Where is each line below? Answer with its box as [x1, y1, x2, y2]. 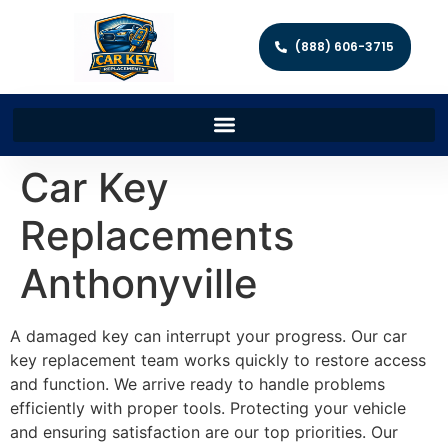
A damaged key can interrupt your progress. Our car [10, 325, 407, 346]
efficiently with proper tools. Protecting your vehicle [10, 397, 406, 418]
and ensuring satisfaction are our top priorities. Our [10, 421, 398, 442]
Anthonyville [20, 258, 258, 308]
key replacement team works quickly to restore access [10, 349, 426, 370]
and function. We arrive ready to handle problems [10, 373, 385, 394]
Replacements [20, 210, 294, 260]
